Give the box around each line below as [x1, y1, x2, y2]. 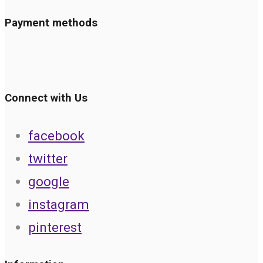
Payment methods [5, 16, 97, 30]
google [28, 174, 69, 190]
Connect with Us [5, 92, 87, 105]
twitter [28, 151, 68, 167]
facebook [28, 128, 85, 144]
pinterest [28, 220, 82, 235]
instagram [28, 197, 89, 213]
